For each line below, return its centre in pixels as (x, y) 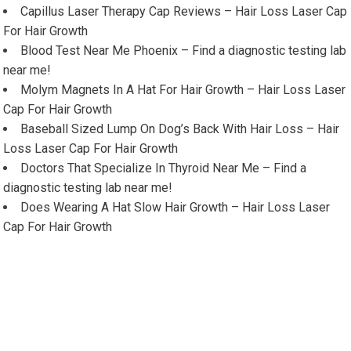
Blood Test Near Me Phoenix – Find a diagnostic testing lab (184, 50)
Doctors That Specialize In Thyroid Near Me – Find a (164, 168)
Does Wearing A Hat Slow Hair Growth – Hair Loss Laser (175, 207)
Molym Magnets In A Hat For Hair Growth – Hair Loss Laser (183, 89)
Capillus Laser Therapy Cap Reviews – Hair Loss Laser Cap (184, 11)
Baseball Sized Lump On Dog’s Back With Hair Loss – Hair (180, 128)
